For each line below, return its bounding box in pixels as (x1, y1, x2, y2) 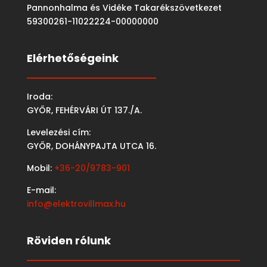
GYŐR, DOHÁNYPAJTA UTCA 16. (26, 140, 156, 153)
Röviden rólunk (26, 233, 111, 249)
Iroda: (26, 91, 52, 103)
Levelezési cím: (26, 126, 91, 139)
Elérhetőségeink (26, 51, 119, 66)
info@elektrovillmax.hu (26, 198, 126, 210)
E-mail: (26, 184, 56, 197)
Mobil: (26, 162, 54, 175)
